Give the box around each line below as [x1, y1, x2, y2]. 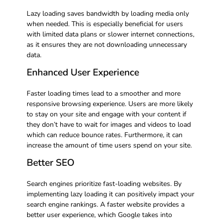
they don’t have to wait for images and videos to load [26, 119, 191, 129]
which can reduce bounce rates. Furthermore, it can [26, 130, 183, 140]
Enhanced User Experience [26, 66, 139, 79]
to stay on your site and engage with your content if [26, 109, 186, 119]
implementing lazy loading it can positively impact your [26, 189, 194, 199]
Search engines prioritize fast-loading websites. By [26, 179, 182, 189]
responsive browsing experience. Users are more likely [26, 99, 193, 109]
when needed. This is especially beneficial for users [26, 19, 183, 29]
